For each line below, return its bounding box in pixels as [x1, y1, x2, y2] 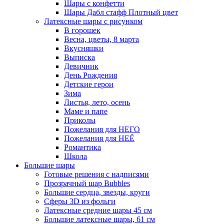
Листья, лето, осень [64, 97, 130, 106]
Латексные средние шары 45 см [44, 205, 152, 214]
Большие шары [24, 160, 75, 169]
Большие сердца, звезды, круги [44, 187, 150, 196]
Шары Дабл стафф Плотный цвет [64, 7, 178, 16]
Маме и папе [64, 106, 107, 115]
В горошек [64, 25, 100, 34]
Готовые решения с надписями [44, 169, 149, 178]
